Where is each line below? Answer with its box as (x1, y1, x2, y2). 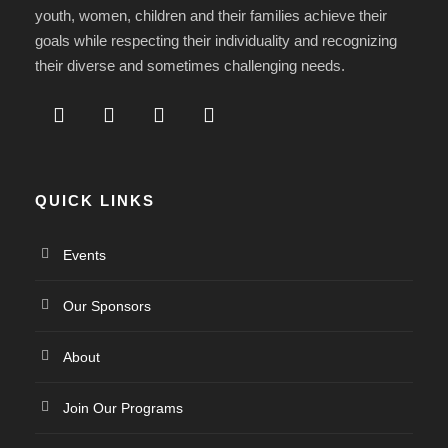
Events (63, 246, 106, 263)
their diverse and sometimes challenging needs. (35, 56, 345, 74)
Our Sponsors (63, 297, 151, 314)
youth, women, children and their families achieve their (35, 6, 387, 24)
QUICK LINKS (35, 191, 155, 209)
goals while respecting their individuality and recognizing (35, 31, 397, 49)
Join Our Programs (63, 399, 183, 416)
